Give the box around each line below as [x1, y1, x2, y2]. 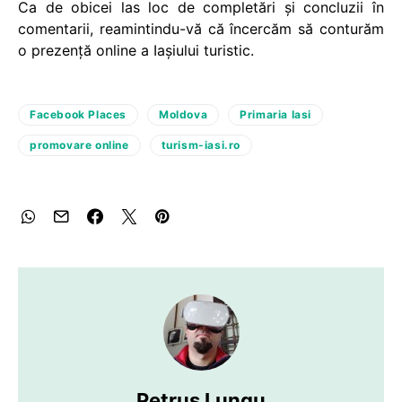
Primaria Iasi [240, 108, 312, 121]
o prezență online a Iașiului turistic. [18, 41, 254, 59]
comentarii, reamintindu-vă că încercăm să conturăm [18, 20, 384, 38]
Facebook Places [30, 108, 127, 121]
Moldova [159, 108, 208, 121]
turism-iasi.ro [161, 138, 241, 152]
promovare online [30, 138, 129, 152]
